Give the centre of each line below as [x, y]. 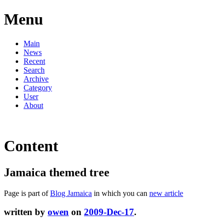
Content [31, 146]
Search [34, 70]
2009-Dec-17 [109, 212]
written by [26, 212]
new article [166, 193]
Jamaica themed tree [57, 172]
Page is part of [27, 193]
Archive [36, 79]
